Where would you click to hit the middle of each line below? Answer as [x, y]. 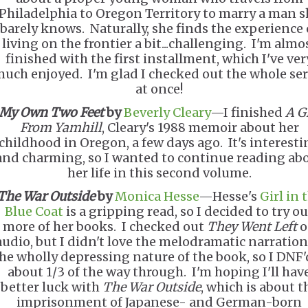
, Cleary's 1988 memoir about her [200, 128]
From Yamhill [60, 128]
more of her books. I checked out [104, 227]
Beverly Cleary [167, 112]
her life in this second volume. [159, 173]
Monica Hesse [156, 196]
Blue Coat [34, 211]
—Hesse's [229, 196]
